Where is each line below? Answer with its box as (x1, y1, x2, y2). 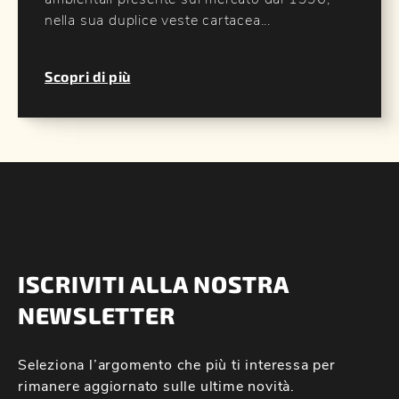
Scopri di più (45, 67, 131, 86)
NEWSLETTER (18, 300, 175, 331)
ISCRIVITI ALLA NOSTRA (18, 269, 289, 300)
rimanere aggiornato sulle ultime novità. (18, 376, 295, 395)
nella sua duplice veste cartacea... (45, 10, 272, 30)
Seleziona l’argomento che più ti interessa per (18, 354, 336, 374)
